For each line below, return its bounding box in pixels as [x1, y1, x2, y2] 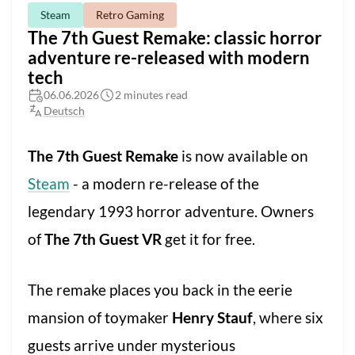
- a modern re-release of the [70, 174, 259, 193]
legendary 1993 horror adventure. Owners [28, 202, 314, 221]
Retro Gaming [96, 8, 164, 22]
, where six [253, 307, 323, 326]
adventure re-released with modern [28, 47, 310, 69]
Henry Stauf [172, 307, 253, 326]
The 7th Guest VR [44, 230, 162, 249]
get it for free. [162, 230, 255, 249]
